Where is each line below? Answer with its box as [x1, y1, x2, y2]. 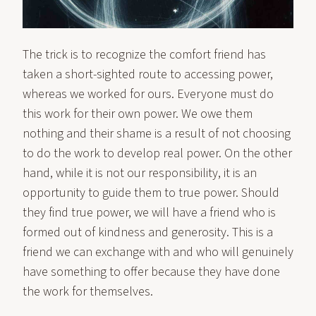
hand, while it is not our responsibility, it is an [23, 164, 257, 182]
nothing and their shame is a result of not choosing [23, 125, 291, 142]
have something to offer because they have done [23, 263, 280, 281]
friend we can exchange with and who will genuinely [23, 243, 293, 261]
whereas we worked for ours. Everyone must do [23, 85, 274, 103]
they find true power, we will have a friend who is [23, 204, 276, 221]
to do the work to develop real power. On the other [23, 145, 292, 162]
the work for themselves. [23, 283, 153, 300]
